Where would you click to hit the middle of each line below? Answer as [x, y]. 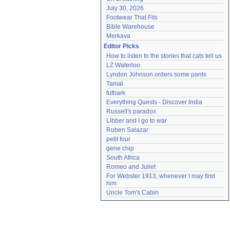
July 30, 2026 [125, 8]
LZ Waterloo [123, 65]
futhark [116, 93]
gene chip [120, 148]
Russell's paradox [131, 111]
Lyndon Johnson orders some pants [156, 74]
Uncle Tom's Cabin [132, 193]
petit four [118, 139]
